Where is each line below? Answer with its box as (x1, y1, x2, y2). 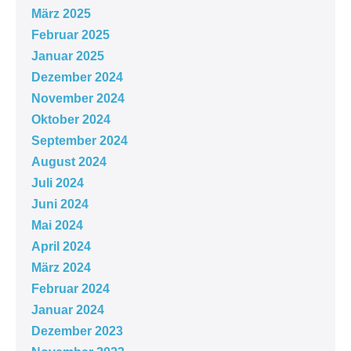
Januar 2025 (31, 49, 104, 63)
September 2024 (31, 133, 128, 147)
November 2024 (31, 91, 125, 105)
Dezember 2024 (31, 70, 123, 84)
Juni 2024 (31, 197, 89, 211)
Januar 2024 (31, 302, 104, 317)
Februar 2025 (31, 27, 110, 42)
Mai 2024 (31, 218, 83, 232)
